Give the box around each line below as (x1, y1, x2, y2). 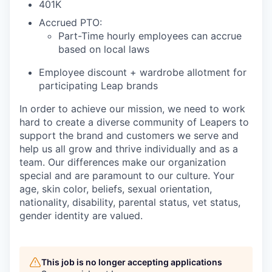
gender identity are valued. (19, 209, 143, 222)
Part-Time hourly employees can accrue (58, 30, 242, 42)
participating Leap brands (39, 80, 158, 92)
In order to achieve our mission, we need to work (19, 103, 245, 115)
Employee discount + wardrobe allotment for (39, 66, 246, 78)
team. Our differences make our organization (19, 156, 226, 168)
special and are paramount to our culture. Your (19, 169, 234, 182)
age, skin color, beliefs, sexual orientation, (19, 183, 212, 195)
